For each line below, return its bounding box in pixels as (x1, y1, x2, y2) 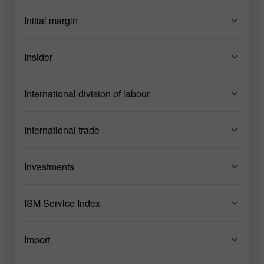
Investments (24, 159, 74, 173)
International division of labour (24, 86, 150, 100)
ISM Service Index (24, 196, 100, 210)
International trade (24, 123, 100, 137)
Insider (24, 49, 52, 64)
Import (24, 232, 50, 246)
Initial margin (24, 13, 78, 27)
